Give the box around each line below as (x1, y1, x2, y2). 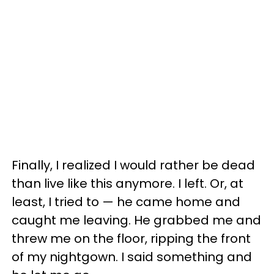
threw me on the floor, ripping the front (12, 229, 251, 247)
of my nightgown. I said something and (12, 248, 252, 265)
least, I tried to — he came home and (12, 193, 240, 210)
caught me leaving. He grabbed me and (12, 211, 261, 229)
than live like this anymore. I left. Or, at (12, 174, 243, 192)
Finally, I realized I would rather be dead (12, 156, 255, 174)
